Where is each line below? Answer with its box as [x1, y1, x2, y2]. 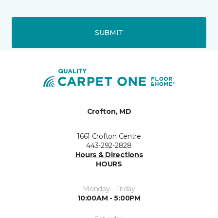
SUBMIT [94, 28, 124, 37]
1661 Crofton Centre [77, 132, 141, 141]
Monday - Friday [83, 184, 135, 194]
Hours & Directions [75, 150, 143, 160]
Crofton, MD [87, 107, 131, 116]
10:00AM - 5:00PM [77, 194, 141, 203]
